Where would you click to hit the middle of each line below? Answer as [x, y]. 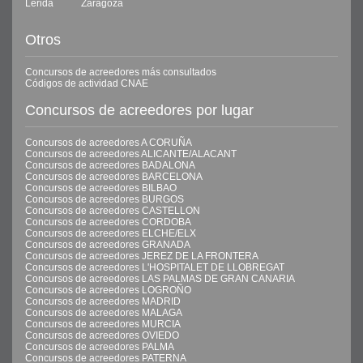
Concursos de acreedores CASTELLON [113, 211]
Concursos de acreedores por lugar [139, 110]
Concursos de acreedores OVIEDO [102, 335]
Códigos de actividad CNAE [87, 83]
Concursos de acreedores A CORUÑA [109, 143]
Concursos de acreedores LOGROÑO [108, 290]
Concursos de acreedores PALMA [100, 347]
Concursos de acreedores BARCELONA [114, 177]
